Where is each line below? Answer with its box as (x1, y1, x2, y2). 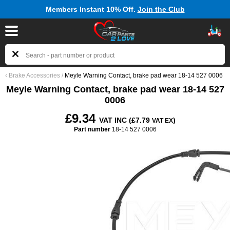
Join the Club (136, 5, 184, 13)
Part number (73, 126, 110, 133)
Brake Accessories (9, 72, 62, 79)
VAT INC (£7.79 (99, 116, 152, 124)
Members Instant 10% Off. (44, 5, 137, 13)
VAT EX (151, 118, 173, 124)
